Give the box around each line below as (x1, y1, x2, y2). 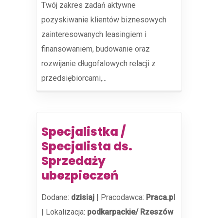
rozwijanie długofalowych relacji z (41, 59, 156, 68)
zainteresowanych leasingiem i (41, 30, 146, 39)
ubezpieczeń (41, 167, 118, 183)
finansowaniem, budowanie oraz (41, 44, 150, 54)
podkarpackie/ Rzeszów (87, 207, 173, 217)
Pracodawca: (101, 193, 146, 202)
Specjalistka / (41, 124, 126, 140)
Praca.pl (146, 193, 175, 202)
